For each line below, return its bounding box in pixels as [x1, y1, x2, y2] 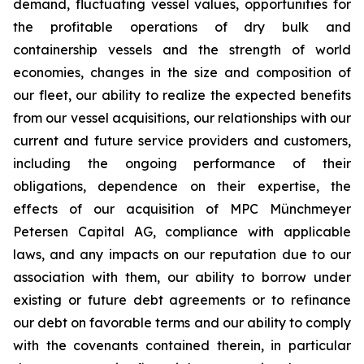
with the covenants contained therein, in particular [13, 337, 351, 353]
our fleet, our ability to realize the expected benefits [13, 87, 351, 103]
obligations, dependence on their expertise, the [13, 178, 351, 194]
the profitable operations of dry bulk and [13, 19, 351, 35]
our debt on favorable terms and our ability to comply [13, 314, 351, 331]
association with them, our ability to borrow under [13, 269, 351, 285]
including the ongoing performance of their [13, 155, 351, 171]
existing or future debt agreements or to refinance [13, 292, 351, 308]
